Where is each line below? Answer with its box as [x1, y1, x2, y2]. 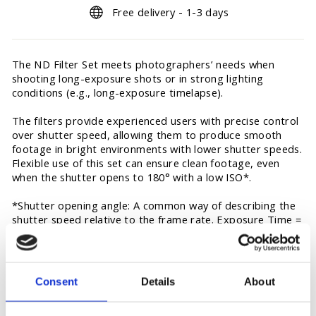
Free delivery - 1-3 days [112, 5, 229, 20]
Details [140, 275, 176, 288]
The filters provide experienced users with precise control [12, 113, 299, 128]
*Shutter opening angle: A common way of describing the [12, 197, 296, 212]
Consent [35, 275, 78, 288]
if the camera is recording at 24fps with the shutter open [12, 240, 294, 255]
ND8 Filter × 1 [12, 293, 81, 308]
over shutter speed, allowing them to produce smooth [12, 127, 282, 142]
